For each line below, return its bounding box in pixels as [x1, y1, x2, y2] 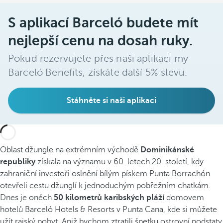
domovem [164, 193, 204, 202]
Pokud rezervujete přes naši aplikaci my [8, 53, 188, 64]
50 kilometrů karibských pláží [54, 193, 164, 202]
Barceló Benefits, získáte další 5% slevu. [8, 67, 188, 78]
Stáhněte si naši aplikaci [67, 96, 156, 105]
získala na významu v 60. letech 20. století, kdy [35, 157, 204, 166]
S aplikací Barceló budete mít [8, 15, 199, 30]
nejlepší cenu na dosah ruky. [8, 33, 193, 48]
